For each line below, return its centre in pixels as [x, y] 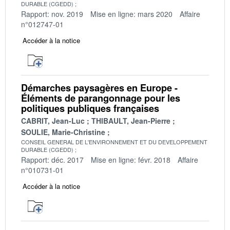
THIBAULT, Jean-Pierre [131, 120]
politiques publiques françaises [90, 108]
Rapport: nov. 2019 [52, 14]
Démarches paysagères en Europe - [99, 88]
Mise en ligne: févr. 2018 [131, 159]
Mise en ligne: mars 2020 [131, 14]
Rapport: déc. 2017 [52, 159]
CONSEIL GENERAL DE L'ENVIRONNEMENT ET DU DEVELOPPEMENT [114, 141]
